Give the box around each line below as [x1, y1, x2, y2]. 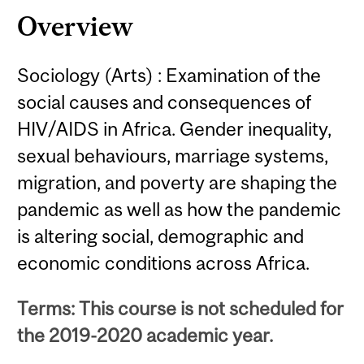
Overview [17, 11, 134, 41]
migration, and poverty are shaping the [17, 171, 338, 194]
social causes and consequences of [17, 91, 312, 114]
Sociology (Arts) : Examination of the [17, 64, 322, 87]
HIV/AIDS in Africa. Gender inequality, [17, 118, 332, 141]
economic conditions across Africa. [17, 252, 310, 275]
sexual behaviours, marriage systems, [17, 145, 329, 167]
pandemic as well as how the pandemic [17, 198, 342, 221]
